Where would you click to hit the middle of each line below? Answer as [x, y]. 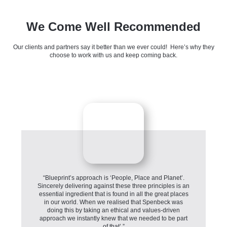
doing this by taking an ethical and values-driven [114, 211]
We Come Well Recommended [113, 26]
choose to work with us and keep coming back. [113, 55]
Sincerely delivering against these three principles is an [114, 186]
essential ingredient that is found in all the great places [113, 194]
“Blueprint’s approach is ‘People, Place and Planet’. [113, 178]
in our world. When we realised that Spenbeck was [114, 202]
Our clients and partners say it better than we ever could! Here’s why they [113, 47]
